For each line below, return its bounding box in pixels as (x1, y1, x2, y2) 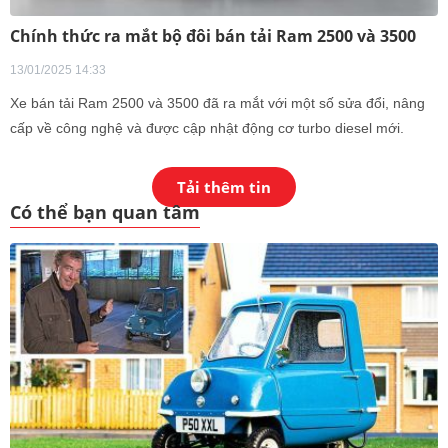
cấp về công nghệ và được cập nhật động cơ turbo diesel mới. (10, 120, 404, 136)
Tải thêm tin (177, 177, 271, 197)
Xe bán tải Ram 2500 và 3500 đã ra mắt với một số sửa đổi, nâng (10, 95, 425, 111)
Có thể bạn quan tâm (10, 200, 200, 224)
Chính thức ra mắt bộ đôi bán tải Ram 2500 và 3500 (10, 25, 416, 47)
